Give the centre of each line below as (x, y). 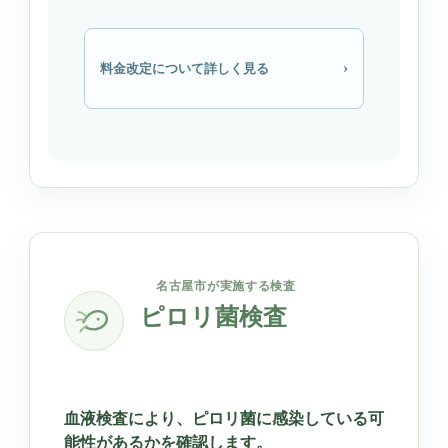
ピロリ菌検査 (213, 316)
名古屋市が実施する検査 (226, 286)
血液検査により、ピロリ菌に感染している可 (224, 418)
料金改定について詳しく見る (184, 68)
